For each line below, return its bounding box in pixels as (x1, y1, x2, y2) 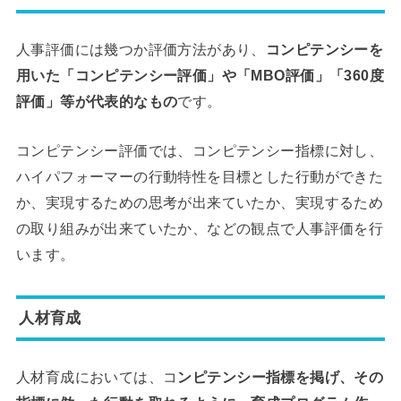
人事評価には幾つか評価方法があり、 (15, 40, 266, 57)
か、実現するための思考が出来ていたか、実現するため (15, 194, 384, 211)
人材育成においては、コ (15, 369, 178, 386)
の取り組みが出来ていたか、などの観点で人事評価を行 (15, 220, 384, 237)
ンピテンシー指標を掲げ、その (177, 369, 384, 386)
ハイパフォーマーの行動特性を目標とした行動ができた (15, 168, 384, 185)
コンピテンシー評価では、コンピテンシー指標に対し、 (15, 142, 384, 159)
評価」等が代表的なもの (15, 92, 178, 109)
